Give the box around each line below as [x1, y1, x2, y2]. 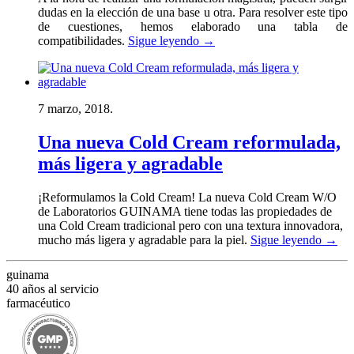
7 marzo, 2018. [38, 101, 113, 115]
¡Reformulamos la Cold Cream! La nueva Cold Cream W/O [38, 190, 337, 204]
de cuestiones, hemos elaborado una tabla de [38, 19, 348, 33]
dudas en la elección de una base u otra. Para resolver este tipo [38, 5, 348, 19]
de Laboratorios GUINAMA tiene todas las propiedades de [38, 204, 332, 218]
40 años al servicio [6, 281, 99, 296]
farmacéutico [6, 296, 70, 310]
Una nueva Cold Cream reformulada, [38, 131, 341, 153]
